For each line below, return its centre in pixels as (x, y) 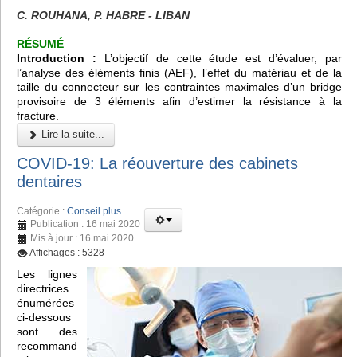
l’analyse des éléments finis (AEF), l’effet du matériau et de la (179, 73)
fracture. (38, 116)
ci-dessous (44, 317)
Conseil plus (94, 211)
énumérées (45, 302)
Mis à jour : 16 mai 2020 (82, 238)
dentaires (49, 181)
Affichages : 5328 (67, 252)
